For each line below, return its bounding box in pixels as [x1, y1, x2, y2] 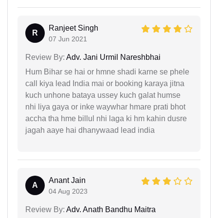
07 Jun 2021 [49, 35, 87, 43]
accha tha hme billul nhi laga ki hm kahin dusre [25, 114, 187, 123]
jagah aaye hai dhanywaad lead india [25, 126, 155, 134]
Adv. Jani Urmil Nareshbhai [65, 53, 161, 61]
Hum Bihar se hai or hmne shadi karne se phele [25, 67, 189, 76]
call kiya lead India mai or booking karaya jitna [25, 79, 184, 88]
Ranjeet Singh [49, 23, 98, 32]
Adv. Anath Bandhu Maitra [65, 205, 156, 214]
